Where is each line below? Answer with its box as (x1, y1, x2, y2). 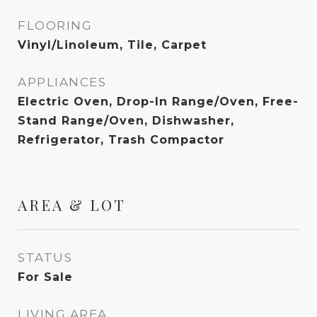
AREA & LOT (18, 195, 126, 214)
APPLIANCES (18, 75, 106, 89)
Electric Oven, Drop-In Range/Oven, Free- (18, 95, 299, 108)
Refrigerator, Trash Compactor (18, 133, 224, 146)
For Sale (18, 270, 73, 284)
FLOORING (18, 18, 92, 33)
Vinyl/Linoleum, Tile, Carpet (18, 38, 207, 52)
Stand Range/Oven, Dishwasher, (18, 114, 234, 127)
